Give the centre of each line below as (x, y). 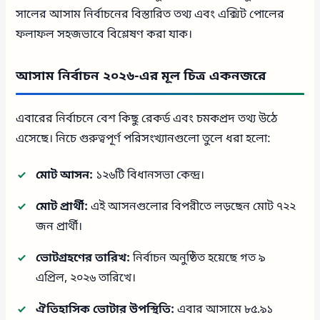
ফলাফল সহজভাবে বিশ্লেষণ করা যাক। (104, 35)
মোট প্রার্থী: (62, 207)
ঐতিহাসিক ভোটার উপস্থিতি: (105, 310)
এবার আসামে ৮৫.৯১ (224, 310)
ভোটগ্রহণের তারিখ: (83, 258)
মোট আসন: (65, 175)
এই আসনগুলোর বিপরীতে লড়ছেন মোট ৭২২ (192, 207)
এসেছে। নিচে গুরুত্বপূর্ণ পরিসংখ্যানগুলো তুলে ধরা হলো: (144, 139)
